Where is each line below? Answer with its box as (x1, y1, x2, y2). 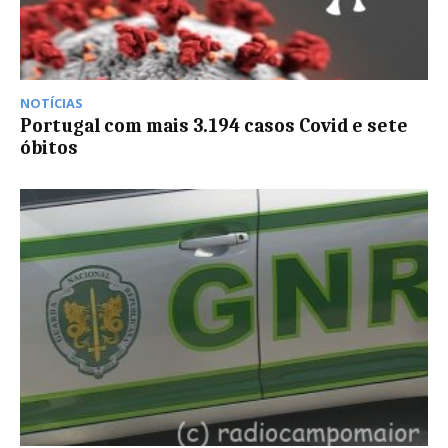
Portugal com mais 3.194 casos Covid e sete (20, 115, 408, 138)
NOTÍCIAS (20, 94, 83, 113)
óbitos (20, 137, 78, 160)
